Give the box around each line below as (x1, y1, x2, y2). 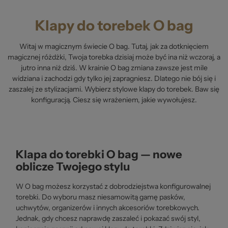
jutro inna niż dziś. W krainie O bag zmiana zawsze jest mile (20, 63, 208, 72)
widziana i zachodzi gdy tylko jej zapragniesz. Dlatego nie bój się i (12, 73, 216, 83)
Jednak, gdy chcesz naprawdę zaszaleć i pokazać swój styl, (16, 213, 201, 223)
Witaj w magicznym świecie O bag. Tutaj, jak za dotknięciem (19, 41, 209, 51)
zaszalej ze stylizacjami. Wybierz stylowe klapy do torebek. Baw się (9, 84, 219, 94)
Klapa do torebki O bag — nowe (16, 147, 182, 161)
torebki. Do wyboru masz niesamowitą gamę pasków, (16, 192, 185, 202)
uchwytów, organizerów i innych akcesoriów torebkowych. (16, 203, 199, 212)
